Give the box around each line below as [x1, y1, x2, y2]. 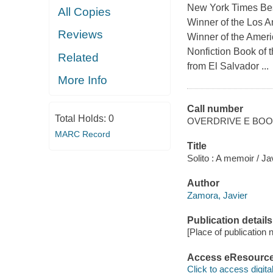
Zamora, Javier [186, 190, 247, 200]
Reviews [58, 28, 104, 41]
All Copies [58, 5, 112, 18]
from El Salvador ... [186, 61, 269, 72]
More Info [58, 74, 108, 87]
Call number [186, 104, 243, 115]
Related [58, 51, 99, 64]
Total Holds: [54, 113, 108, 124]
